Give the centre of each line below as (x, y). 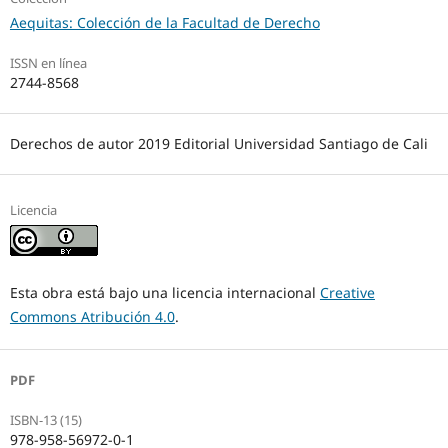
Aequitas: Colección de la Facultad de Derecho (164, 22)
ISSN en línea (48, 62)
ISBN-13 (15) (45, 420)
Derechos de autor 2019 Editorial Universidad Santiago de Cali (218, 144)
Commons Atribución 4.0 (92, 317)
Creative (347, 293)
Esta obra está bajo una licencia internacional (164, 293)
